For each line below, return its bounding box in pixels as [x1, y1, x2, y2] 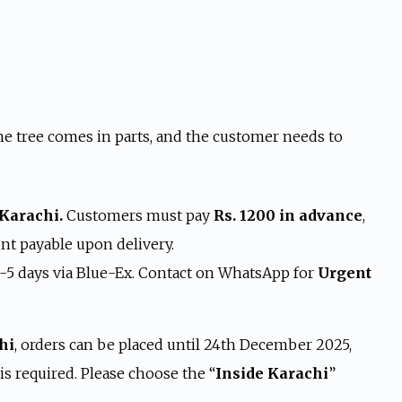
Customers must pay [66, 206, 214, 224]
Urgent [317, 264, 371, 282]
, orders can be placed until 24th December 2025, [13, 336, 352, 354]
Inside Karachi [214, 364, 328, 382]
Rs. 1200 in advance [213, 206, 363, 224]
